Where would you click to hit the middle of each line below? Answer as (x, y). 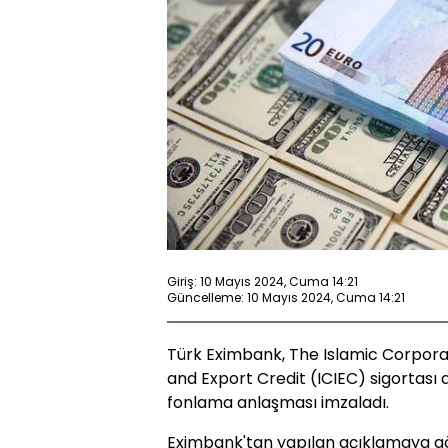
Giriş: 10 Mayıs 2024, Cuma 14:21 (262, 281)
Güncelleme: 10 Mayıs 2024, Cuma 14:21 (286, 297)
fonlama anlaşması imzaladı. (278, 403)
